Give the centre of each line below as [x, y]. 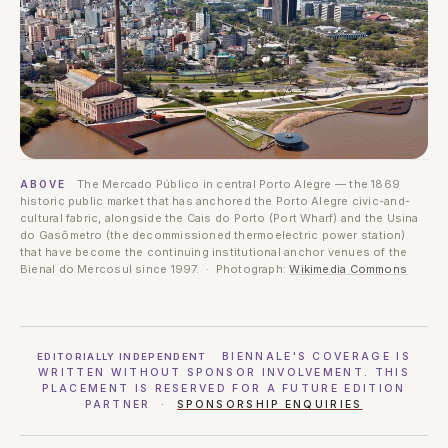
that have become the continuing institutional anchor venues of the [214, 251]
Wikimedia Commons [348, 268]
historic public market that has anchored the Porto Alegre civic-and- [215, 200]
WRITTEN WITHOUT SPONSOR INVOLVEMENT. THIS [224, 372]
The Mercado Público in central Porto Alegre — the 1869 [237, 183]
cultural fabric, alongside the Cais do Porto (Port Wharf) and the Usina [219, 217]
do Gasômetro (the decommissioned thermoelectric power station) [213, 234]
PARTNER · [131, 404]
